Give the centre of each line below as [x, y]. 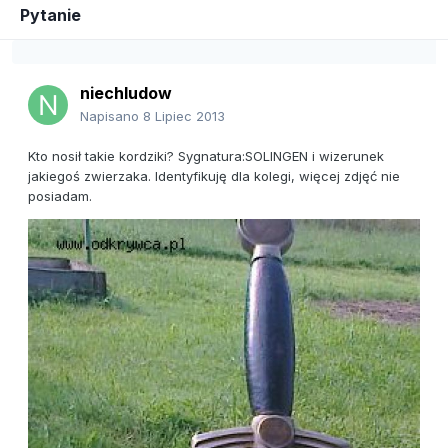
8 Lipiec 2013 [184, 116]
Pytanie [50, 15]
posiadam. [60, 196]
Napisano [111, 116]
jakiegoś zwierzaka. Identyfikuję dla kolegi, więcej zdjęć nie [214, 176]
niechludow [126, 93]
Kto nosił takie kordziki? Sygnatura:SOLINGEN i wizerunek [206, 156]
